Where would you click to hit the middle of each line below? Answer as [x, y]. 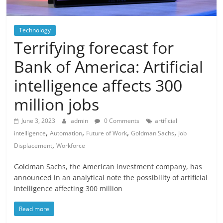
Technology [35, 30]
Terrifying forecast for [94, 48]
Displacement [33, 146]
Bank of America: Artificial [109, 67]
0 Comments [121, 121]
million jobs [57, 105]
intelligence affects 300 [98, 86]
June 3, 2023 [39, 121]
